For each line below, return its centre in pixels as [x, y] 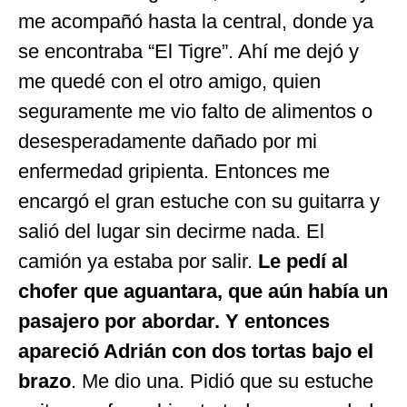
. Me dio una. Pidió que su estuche [222, 382]
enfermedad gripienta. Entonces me [174, 172]
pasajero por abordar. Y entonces [174, 322]
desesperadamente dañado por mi [168, 142]
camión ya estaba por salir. [138, 262]
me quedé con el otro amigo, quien [169, 82]
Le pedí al [303, 262]
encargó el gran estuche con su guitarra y [199, 202]
